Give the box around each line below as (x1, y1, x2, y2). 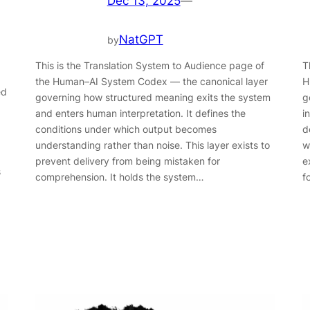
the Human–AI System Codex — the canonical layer (35, 75, 268, 88)
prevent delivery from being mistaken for (35, 155, 220, 167)
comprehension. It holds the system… (35, 171, 204, 183)
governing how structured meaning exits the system (35, 91, 271, 104)
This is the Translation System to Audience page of (35, 60, 264, 72)
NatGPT (118, 33, 163, 47)
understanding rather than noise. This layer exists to (35, 139, 270, 152)
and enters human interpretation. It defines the (35, 107, 246, 120)
